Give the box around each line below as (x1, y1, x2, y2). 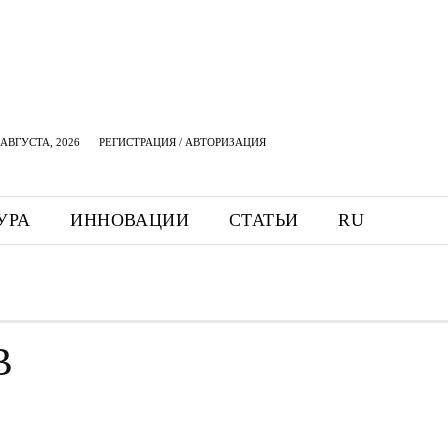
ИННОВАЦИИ (70, 210, 190, 230)
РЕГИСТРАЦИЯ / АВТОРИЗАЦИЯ (99, 136, 266, 148)
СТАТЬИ (229, 210, 299, 230)
